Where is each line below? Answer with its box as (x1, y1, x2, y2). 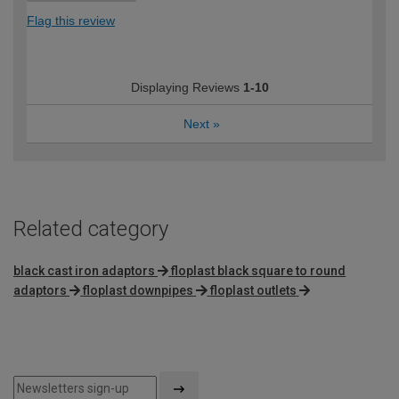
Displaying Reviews (130, 80, 243, 95)
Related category (13, 216, 168, 242)
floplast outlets (209, 282, 297, 297)
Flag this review (27, 13, 115, 28)
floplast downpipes (83, 282, 194, 297)
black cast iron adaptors (13, 263, 155, 278)
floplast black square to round (171, 263, 346, 278)
